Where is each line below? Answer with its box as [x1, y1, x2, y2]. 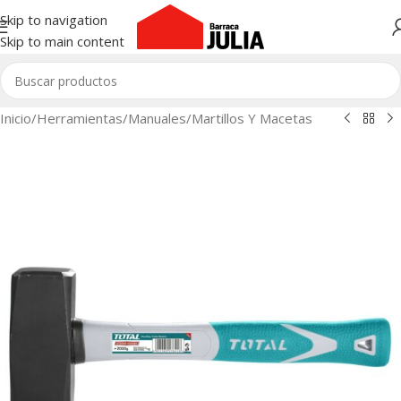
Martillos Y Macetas [192, 109, 312, 127]
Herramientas [37, 109, 123, 127]
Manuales [128, 109, 186, 127]
